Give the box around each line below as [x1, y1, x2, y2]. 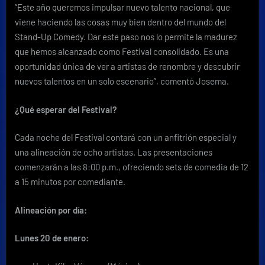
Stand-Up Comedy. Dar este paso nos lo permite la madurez [15, 31, 237, 42]
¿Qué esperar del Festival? [15, 104, 117, 115]
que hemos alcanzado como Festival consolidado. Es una [15, 46, 229, 57]
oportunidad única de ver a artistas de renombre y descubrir [15, 61, 240, 72]
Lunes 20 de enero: [15, 232, 89, 243]
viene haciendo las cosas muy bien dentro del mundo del [15, 17, 226, 27]
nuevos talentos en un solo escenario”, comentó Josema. [15, 76, 229, 86]
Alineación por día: [15, 204, 87, 215]
